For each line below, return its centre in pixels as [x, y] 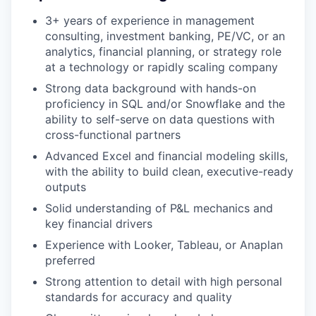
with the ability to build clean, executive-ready [169, 171]
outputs [66, 187]
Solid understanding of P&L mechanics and [159, 208]
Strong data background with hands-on [151, 88]
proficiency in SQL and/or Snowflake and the [165, 104]
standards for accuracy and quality [139, 297]
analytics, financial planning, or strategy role [163, 51]
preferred [70, 260]
